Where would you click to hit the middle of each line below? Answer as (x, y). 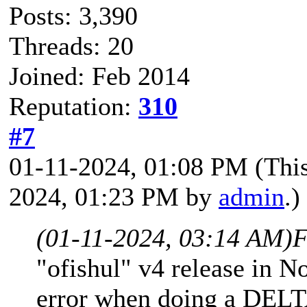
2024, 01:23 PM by (114, 196)
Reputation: (74, 106)
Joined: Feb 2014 (99, 76)
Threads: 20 (71, 46)
